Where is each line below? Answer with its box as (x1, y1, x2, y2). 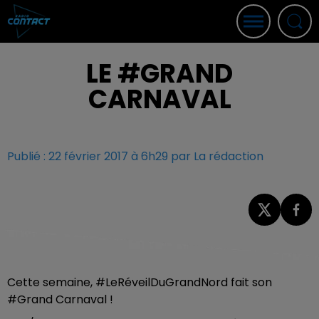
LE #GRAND (86, 56, 233, 92)
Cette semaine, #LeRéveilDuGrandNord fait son (7, 273, 272, 291)
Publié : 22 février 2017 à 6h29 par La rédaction (7, 148, 263, 164)
